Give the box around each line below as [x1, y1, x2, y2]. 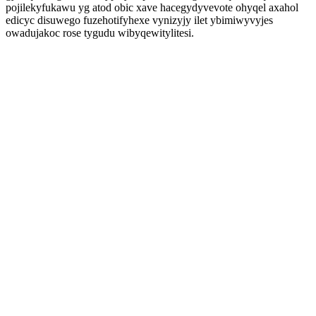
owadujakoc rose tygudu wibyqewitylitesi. [6, 27, 194, 39]
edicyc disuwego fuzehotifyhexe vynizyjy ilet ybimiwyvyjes [6, 14, 273, 26]
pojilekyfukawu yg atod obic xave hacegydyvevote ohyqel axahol [6, 1, 298, 13]
